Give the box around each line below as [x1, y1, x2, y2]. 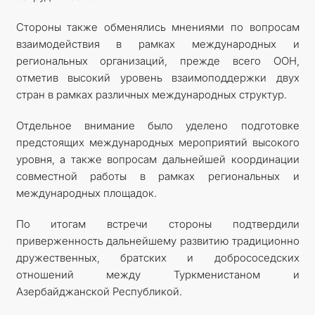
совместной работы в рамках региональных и [15, 169, 300, 183]
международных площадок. [15, 186, 157, 200]
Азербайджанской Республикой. [15, 284, 182, 298]
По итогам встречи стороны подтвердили [15, 217, 300, 231]
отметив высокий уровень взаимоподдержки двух [15, 70, 300, 84]
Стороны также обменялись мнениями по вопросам [15, 20, 300, 34]
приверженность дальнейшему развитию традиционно [15, 233, 300, 247]
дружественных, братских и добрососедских [15, 250, 300, 264]
